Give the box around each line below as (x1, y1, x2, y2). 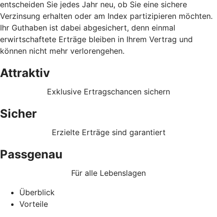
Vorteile (19, 199, 48, 209)
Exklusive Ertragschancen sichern (47, 86, 170, 96)
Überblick (19, 187, 55, 197)
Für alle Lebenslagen (71, 168, 146, 178)
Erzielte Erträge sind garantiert (51, 127, 166, 137)
